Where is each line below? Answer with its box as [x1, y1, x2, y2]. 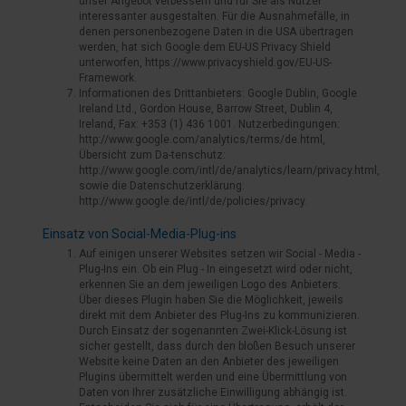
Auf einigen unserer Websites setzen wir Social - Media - [79, 247, 361, 260]
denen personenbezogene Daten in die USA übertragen [79, 25, 353, 38]
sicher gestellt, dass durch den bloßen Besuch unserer [79, 340, 355, 353]
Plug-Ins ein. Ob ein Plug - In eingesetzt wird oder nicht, [79, 263, 353, 275]
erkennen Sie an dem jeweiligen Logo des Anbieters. [79, 278, 341, 291]
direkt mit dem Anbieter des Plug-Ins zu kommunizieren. [79, 309, 360, 322]
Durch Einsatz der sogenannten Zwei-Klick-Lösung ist [79, 324, 347, 337]
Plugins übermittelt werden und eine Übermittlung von [79, 371, 347, 383]
